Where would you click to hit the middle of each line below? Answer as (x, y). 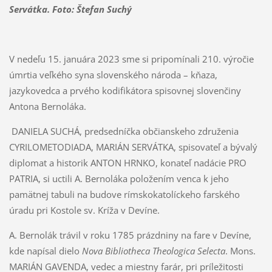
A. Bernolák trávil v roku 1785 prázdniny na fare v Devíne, (130, 235)
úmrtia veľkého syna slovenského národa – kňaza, (113, 74)
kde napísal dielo (45, 250)
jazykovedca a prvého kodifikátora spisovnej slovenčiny (125, 90)
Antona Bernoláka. (47, 106)
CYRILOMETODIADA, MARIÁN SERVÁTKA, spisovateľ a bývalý (133, 147)
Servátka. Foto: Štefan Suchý (70, 9)
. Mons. (240, 250)
